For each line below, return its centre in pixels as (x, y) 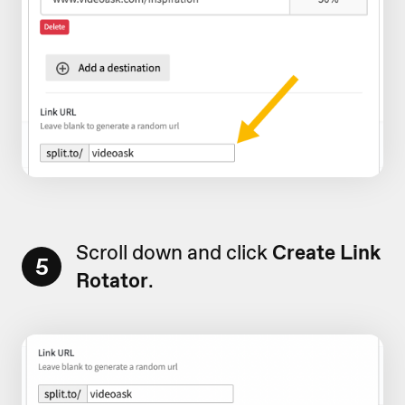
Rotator (112, 280)
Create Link (326, 252)
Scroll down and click (174, 252)
